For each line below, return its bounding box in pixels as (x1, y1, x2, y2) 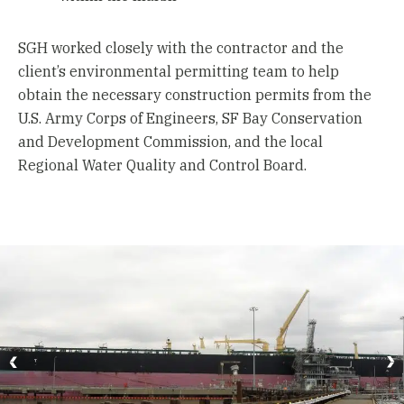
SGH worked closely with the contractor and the (18, 39, 344, 57)
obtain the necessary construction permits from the (18, 86, 372, 104)
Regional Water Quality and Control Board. (18, 156, 307, 174)
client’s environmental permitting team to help (18, 62, 339, 80)
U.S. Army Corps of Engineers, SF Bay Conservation (18, 109, 363, 127)
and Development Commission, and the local (18, 133, 323, 151)
